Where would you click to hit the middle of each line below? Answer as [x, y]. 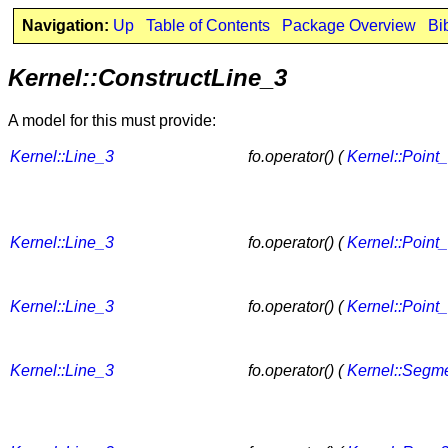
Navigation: [65, 25]
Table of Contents [207, 25]
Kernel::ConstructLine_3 [147, 77]
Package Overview [348, 25]
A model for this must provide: [112, 120]
